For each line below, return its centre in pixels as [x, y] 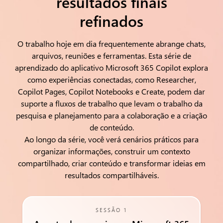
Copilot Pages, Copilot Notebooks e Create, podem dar [111, 91]
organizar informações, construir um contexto [111, 151]
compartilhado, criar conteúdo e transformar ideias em [111, 163]
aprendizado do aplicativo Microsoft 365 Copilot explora [111, 67]
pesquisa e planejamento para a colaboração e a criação [111, 115]
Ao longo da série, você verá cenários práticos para [111, 139]
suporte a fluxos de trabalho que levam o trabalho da [111, 103]
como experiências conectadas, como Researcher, [111, 79]
